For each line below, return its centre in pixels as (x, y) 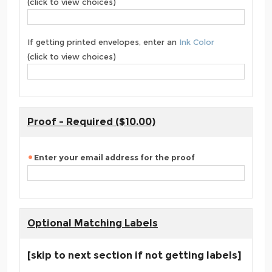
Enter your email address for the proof (114, 158)
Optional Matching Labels (93, 223)
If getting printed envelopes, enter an (103, 42)
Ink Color (197, 42)
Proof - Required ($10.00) (91, 122)
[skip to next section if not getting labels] (134, 256)
